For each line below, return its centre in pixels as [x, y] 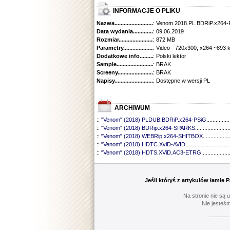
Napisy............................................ [139, 81]
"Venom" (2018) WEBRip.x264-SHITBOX [152, 136]
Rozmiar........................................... [141, 40]
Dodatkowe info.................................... [146, 56]
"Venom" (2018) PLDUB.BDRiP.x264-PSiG [154, 120]
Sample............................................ [140, 64]
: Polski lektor [170, 56]
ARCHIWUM [131, 108]
